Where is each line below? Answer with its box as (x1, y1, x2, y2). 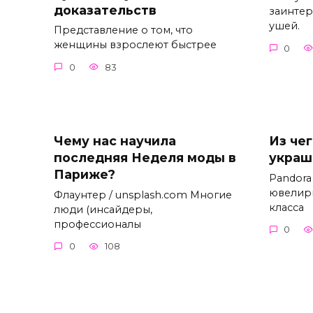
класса (268, 201, 304, 214)
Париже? (54, 166, 115, 182)
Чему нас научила (54, 133, 176, 148)
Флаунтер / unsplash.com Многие (54, 188, 232, 201)
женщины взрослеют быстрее (54, 38, 217, 52)
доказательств (54, 2, 156, 17)
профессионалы (54, 217, 141, 231)
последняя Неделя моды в (54, 150, 236, 165)
